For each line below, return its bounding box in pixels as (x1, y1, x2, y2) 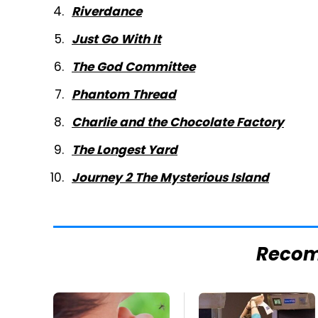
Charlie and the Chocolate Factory (72, 114, 284, 130)
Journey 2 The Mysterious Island (72, 170, 269, 185)
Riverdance (72, 4, 142, 19)
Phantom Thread (72, 87, 176, 102)
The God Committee (72, 59, 195, 75)
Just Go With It (72, 31, 161, 47)
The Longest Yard (72, 142, 177, 158)
